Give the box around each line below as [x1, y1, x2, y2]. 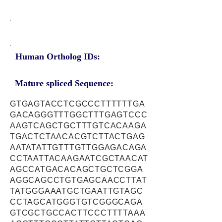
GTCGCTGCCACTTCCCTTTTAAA [10, 209, 146, 217]
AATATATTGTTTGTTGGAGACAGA [10, 143, 147, 152]
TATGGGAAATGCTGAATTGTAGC [10, 187, 143, 195]
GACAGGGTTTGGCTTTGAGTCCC [10, 111, 148, 119]
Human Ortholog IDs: [15, 52, 100, 61]
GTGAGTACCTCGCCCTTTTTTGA [10, 100, 145, 108]
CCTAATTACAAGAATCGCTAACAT [10, 154, 149, 163]
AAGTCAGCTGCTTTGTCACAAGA [10, 121, 147, 130]
